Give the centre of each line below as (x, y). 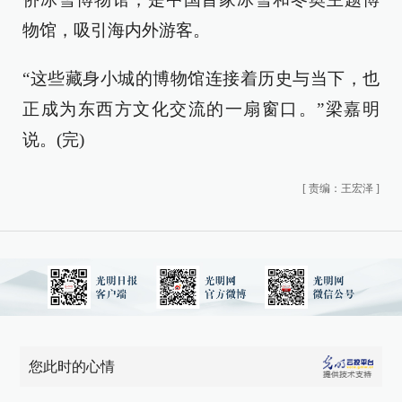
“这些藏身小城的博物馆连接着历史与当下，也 (201, 79)
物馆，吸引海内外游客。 (116, 30)
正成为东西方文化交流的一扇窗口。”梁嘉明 (201, 109)
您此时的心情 (72, 367)
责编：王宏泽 (341, 188)
